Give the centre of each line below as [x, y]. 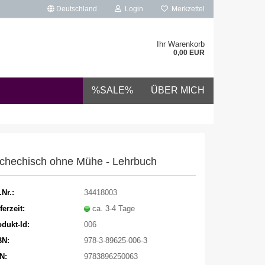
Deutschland [76, 9]
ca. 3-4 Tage [113, 208]
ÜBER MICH [178, 90]
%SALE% [112, 90]
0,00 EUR [189, 53]
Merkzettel [186, 9]
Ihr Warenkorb [181, 44]
